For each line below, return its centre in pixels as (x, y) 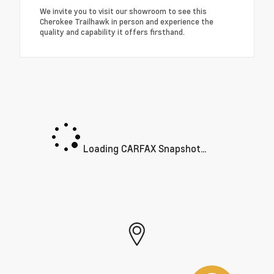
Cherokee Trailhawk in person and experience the (127, 21)
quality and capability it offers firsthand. (112, 31)
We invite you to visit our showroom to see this (123, 11)
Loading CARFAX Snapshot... (143, 148)
